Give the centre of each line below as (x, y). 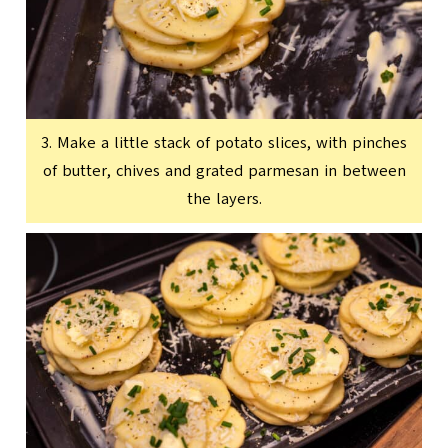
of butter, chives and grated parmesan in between (224, 170)
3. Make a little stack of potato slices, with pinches (224, 142)
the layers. (224, 198)
